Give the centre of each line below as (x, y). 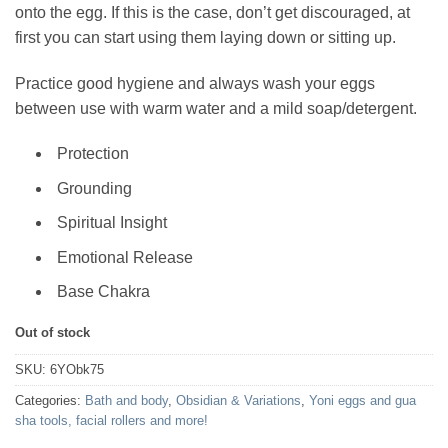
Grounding (95, 188)
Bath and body (126, 400)
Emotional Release (125, 257)
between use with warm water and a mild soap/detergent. (216, 108)
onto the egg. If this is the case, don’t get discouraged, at (212, 13)
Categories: (50, 400)
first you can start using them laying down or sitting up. (205, 38)
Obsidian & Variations (238, 400)
